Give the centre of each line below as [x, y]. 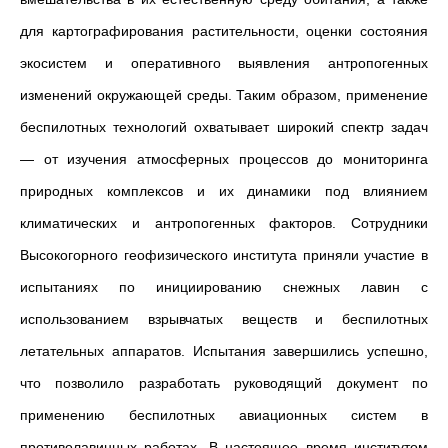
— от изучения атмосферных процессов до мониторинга [224, 159]
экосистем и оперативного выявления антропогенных [224, 63]
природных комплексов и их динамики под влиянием [224, 191]
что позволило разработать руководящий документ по [224, 383]
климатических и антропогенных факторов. [185, 223]
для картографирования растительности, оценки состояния [224, 31]
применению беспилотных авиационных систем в [224, 415]
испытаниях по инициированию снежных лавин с [224, 287]
